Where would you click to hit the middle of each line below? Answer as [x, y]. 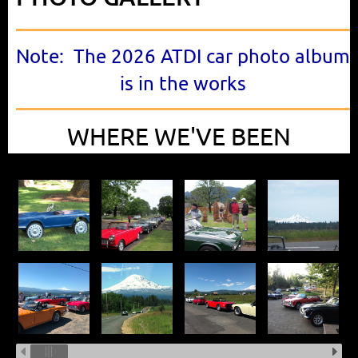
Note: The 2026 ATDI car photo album [183, 56]
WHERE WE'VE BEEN [179, 137]
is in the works [183, 83]
